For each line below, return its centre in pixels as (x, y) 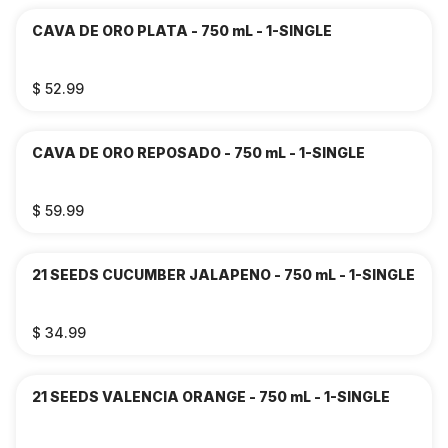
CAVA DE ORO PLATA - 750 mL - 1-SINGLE (182, 30)
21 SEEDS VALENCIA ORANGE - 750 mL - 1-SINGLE (211, 396)
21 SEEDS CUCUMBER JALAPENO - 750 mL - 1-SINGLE (223, 274)
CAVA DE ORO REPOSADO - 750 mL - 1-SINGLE (198, 152)
